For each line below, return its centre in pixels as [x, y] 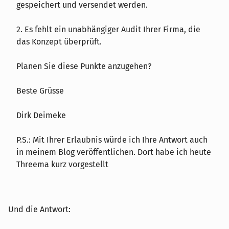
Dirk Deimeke [41, 115]
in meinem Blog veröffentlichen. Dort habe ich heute [114, 152]
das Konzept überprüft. [59, 41]
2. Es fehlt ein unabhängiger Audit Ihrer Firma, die [108, 29]
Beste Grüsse [40, 90]
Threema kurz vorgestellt [62, 164]
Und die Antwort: [39, 209]
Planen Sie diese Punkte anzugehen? [84, 66]
